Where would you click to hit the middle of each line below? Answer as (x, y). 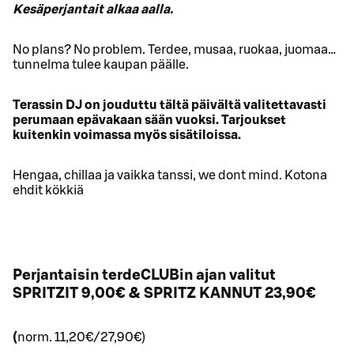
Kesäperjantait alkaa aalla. (93, 10)
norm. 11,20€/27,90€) (81, 337)
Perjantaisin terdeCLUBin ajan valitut (144, 275)
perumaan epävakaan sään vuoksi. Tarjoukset (149, 121)
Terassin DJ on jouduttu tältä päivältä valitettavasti (169, 105)
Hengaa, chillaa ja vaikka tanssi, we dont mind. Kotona (170, 176)
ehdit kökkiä (48, 191)
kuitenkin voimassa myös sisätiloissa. (127, 136)
